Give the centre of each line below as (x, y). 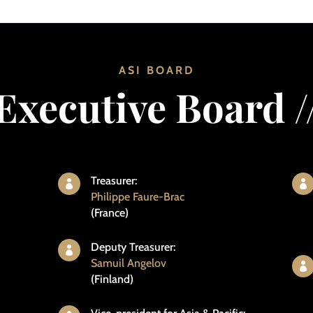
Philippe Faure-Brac (137, 196)
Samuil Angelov (128, 263)
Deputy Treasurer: (133, 247)
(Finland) (112, 279)
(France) (109, 212)
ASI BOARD (156, 71)
